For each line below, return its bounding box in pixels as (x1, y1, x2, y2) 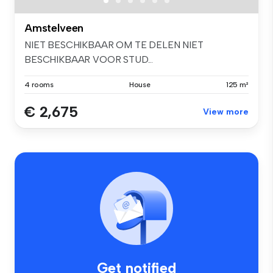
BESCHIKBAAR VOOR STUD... (24, 54, 154, 66)
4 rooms (24, 80, 54, 90)
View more (203, 107, 249, 118)
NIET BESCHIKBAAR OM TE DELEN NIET (24, 39, 204, 51)
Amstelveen (24, 21, 84, 35)
